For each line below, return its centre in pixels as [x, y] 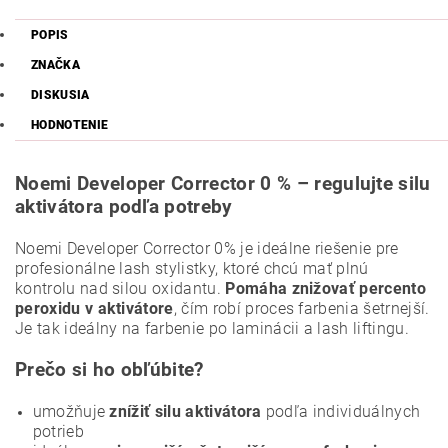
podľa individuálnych [341, 412]
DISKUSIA [60, 95]
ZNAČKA [55, 65]
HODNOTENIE [70, 125]
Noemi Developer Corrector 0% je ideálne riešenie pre [207, 249]
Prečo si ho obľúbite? [109, 370]
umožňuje [71, 412]
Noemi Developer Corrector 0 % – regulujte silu [223, 184]
